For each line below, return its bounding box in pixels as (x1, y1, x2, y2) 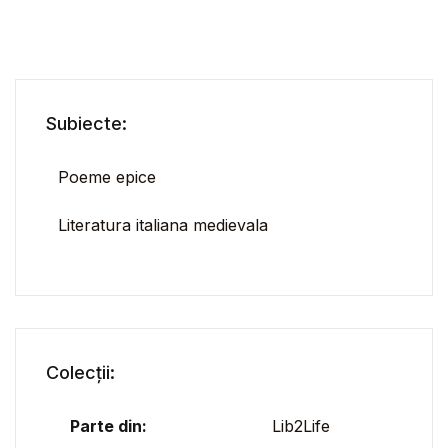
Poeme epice (58, 167, 156, 188)
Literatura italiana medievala (58, 215, 268, 236)
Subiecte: (46, 113, 127, 135)
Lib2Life (272, 416, 330, 437)
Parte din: (70, 416, 147, 437)
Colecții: (46, 362, 115, 384)
